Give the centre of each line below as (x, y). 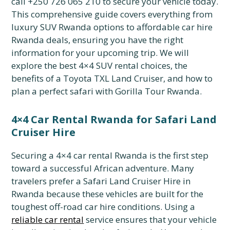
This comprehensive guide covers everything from (112, 14)
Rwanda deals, (41, 40)
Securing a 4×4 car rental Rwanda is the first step (110, 155)
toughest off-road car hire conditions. (87, 207)
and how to (189, 78)
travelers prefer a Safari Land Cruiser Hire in (101, 181)
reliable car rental (48, 219)
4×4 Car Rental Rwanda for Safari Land (114, 119)
